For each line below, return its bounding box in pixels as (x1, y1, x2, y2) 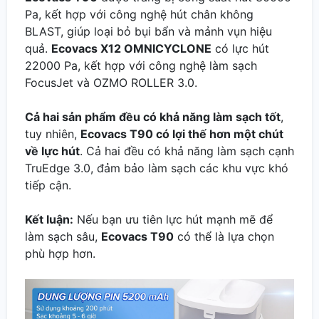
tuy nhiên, (25, 126, 80, 141)
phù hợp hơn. (25, 246, 95, 261)
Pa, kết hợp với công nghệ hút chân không (25, 6, 253, 21)
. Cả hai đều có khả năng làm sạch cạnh (80, 143, 294, 158)
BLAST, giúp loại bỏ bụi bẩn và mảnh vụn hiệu (25, 23, 272, 38)
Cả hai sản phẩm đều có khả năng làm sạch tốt (25, 109, 281, 124)
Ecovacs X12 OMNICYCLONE (51, 41, 211, 56)
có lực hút (211, 41, 269, 56)
